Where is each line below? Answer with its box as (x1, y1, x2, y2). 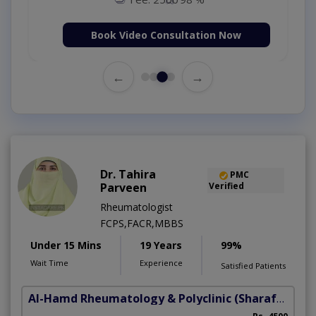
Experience (140, 257, 183, 269)
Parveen (100, 180, 147, 196)
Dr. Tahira (100, 166, 156, 183)
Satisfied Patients (221, 260, 286, 272)
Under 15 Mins (30, 238, 102, 253)
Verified (209, 180, 245, 193)
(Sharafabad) (234, 291, 276, 307)
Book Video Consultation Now (91, 28, 242, 42)
